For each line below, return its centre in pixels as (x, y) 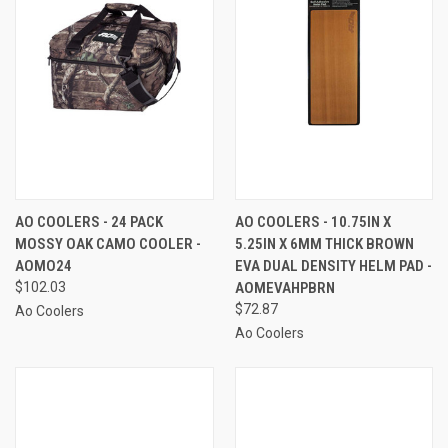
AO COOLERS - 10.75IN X (312, 221)
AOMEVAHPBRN (284, 287)
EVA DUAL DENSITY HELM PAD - (333, 265)
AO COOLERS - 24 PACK (89, 221)
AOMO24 (43, 265)
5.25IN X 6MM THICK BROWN (324, 243)
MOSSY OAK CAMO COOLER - (108, 243)
